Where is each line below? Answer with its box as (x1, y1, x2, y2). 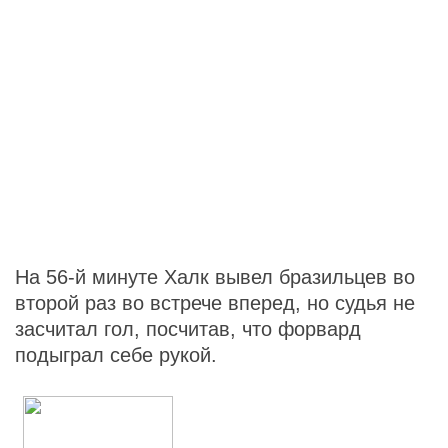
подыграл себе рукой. (15, 343, 217, 366)
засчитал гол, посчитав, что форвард (15, 317, 361, 340)
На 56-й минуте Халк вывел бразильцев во (15, 265, 415, 288)
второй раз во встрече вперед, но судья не (15, 291, 415, 314)
